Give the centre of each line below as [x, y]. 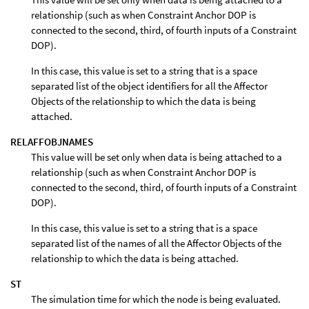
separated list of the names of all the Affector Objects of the [156, 243]
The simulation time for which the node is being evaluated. [156, 299]
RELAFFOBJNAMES [52, 141]
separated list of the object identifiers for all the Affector [149, 86]
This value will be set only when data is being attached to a [157, 157]
